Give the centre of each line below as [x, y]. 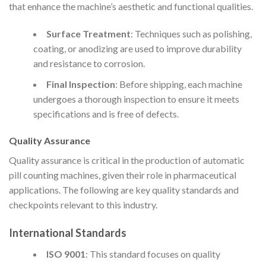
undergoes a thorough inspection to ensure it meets [136, 99]
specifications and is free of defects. [106, 113]
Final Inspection [80, 84]
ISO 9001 [66, 254]
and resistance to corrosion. [89, 63]
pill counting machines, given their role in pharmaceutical [123, 175]
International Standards [68, 233]
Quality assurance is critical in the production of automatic [127, 160]
